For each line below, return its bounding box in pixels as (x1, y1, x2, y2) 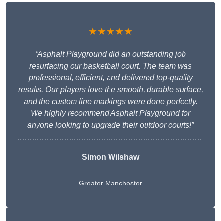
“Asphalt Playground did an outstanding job (35, 50, 186, 59)
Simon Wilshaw (82, 153, 139, 162)
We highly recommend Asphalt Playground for (31, 109, 190, 118)
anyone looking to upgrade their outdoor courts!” (27, 121, 194, 130)
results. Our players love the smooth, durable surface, (18, 85, 203, 94)
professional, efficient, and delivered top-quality (28, 74, 193, 82)
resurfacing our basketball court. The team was (29, 62, 192, 71)
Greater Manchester (79, 179, 142, 187)
